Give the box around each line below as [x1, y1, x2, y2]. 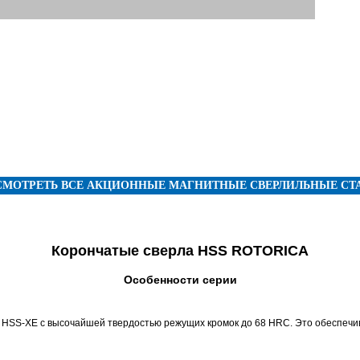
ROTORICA [231, 243, 309, 259]
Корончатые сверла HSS [51, 243, 231, 259]
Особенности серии [123, 273, 237, 286]
